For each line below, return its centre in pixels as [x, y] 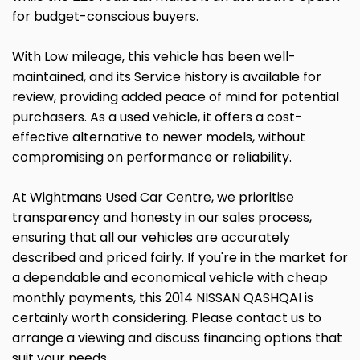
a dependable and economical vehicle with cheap [170, 278]
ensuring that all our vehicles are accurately [151, 237]
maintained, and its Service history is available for [167, 77]
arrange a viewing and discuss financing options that [177, 338]
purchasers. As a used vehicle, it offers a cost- [157, 117]
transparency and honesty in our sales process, [162, 217]
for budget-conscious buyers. [105, 16]
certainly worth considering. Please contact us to [167, 318]
